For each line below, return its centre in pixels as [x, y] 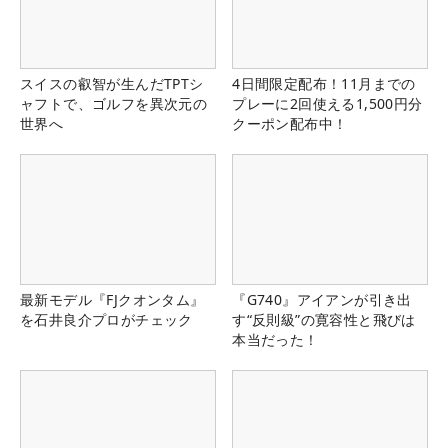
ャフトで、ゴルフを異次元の [114, 103]
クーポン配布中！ [290, 123]
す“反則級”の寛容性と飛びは [324, 319]
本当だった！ [275, 339]
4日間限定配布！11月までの [324, 83]
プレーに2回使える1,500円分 [327, 103]
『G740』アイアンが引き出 [322, 299]
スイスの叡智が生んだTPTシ [112, 83]
